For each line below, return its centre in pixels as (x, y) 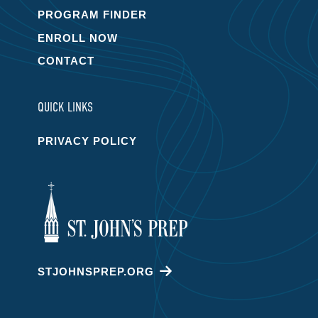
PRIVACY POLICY (87, 141)
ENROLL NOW (77, 38)
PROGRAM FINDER (92, 14)
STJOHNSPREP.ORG (95, 271)
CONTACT (66, 61)
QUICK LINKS (65, 107)
